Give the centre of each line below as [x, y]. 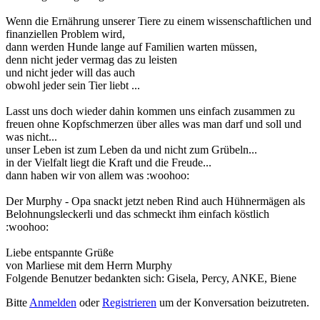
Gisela [181, 278]
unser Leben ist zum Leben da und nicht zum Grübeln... [131, 149]
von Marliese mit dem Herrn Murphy [89, 265]
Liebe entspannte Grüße [60, 252]
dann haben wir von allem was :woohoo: [97, 175]
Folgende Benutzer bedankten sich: [86, 278]
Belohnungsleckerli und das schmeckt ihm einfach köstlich [137, 214]
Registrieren [129, 302]
